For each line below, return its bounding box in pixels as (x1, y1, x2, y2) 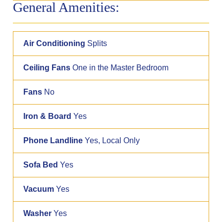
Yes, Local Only (83, 136, 140, 145)
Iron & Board (23, 111, 72, 120)
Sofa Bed (23, 160, 58, 169)
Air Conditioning (23, 39, 86, 48)
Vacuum (23, 184, 55, 193)
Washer (23, 209, 52, 218)
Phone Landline (23, 136, 83, 145)
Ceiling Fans (23, 63, 71, 72)
